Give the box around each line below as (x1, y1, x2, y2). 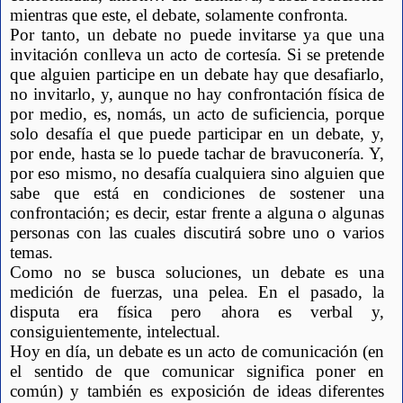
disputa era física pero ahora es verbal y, (10, 302, 384, 322)
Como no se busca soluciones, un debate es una (10, 263, 384, 282)
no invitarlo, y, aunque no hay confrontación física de (10, 85, 384, 104)
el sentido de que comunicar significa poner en (10, 362, 384, 381)
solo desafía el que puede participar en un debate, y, (10, 124, 384, 144)
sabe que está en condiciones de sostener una (10, 184, 384, 203)
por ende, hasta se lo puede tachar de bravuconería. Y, (10, 144, 384, 164)
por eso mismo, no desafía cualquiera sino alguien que (10, 164, 384, 184)
